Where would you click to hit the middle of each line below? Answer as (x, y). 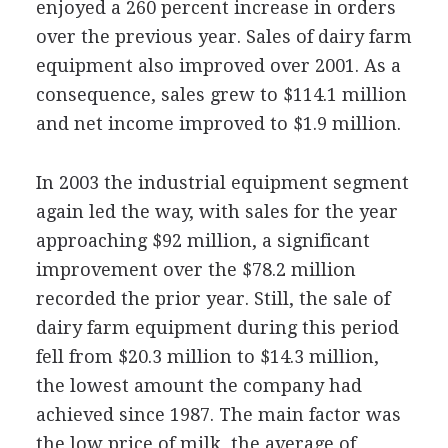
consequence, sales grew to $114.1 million (221, 94)
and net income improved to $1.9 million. (218, 123)
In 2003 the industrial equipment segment (222, 182)
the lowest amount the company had (198, 385)
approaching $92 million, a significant (202, 240)
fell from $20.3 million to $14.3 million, (207, 356)
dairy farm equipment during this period (217, 327)
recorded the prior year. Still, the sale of (212, 298)
